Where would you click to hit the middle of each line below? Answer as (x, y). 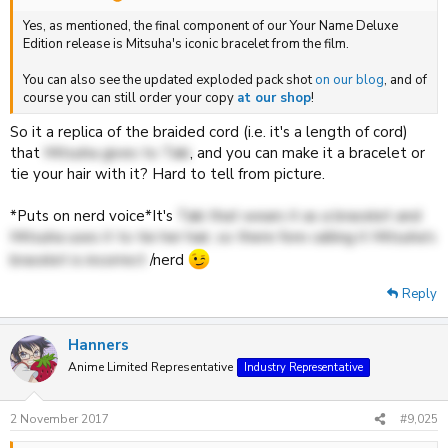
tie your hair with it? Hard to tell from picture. (167, 173)
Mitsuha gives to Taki (117, 152)
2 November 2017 (59, 419)
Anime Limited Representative (150, 366)
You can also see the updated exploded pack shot (169, 80)
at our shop (274, 98)
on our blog (349, 80)
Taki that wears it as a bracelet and (299, 215)
